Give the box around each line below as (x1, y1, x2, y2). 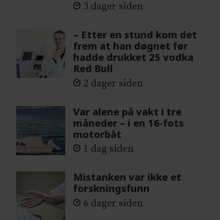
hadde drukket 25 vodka (73, 51, 194, 64)
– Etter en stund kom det (73, 28, 197, 42)
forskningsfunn (73, 182, 150, 195)
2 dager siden (83, 77, 143, 90)
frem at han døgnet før (73, 39, 189, 53)
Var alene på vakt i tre (73, 105, 182, 118)
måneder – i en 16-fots (73, 116, 184, 130)
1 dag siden (83, 143, 134, 156)
